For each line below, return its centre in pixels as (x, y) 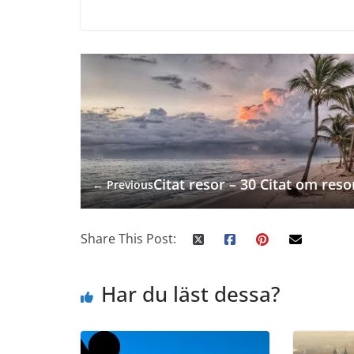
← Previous (123, 184)
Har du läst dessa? (191, 294)
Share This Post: (128, 239)
